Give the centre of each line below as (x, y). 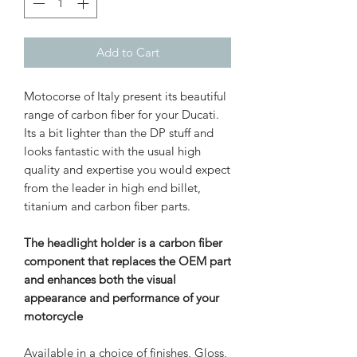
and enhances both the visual (100, 280)
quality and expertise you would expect (127, 170)
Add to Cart (127, 53)
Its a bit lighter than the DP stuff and (119, 133)
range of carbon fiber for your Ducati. (122, 115)
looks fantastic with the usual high (112, 151)
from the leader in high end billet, (112, 188)
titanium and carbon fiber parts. (107, 206)
